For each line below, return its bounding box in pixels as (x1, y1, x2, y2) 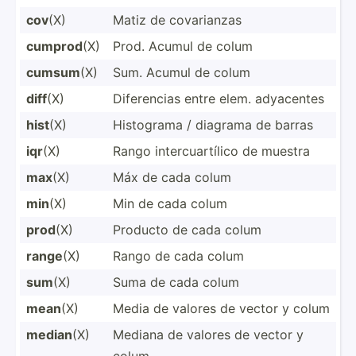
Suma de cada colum (113, 273, 239, 290)
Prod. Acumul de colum (113, 37, 253, 54)
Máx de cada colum (113, 168, 231, 185)
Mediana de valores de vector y (113, 326, 304, 342)
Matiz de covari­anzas (113, 11, 242, 28)
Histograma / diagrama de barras (113, 116, 313, 133)
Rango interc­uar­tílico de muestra (113, 142, 310, 159)
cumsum (26, 64, 80, 80)
